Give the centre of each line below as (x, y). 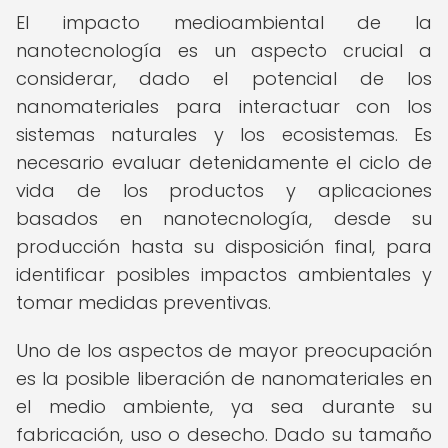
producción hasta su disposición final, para (224, 246)
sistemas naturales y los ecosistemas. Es (224, 134)
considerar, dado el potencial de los (224, 78)
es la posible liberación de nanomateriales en (224, 378)
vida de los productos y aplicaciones (224, 190)
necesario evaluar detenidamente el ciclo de (224, 162)
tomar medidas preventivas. (143, 302)
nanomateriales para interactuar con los (224, 106)
